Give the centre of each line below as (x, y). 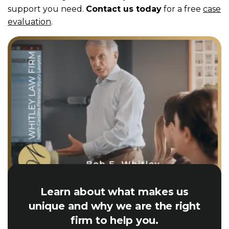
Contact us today (124, 9)
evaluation (29, 22)
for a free (181, 9)
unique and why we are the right (114, 206)
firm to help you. (114, 220)
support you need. (47, 9)
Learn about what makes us (114, 192)
